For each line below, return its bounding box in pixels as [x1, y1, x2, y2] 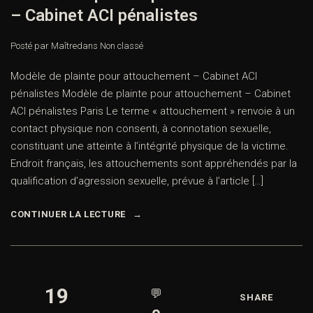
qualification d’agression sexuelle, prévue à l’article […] [10, 175, 263, 188]
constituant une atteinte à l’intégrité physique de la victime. [10, 140, 289, 153]
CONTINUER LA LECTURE [10, 209, 126, 220]
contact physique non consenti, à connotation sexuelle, [10, 122, 271, 136]
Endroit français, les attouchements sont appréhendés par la [10, 157, 297, 170]
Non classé [100, 41, 143, 52]
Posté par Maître [10, 41, 77, 52]
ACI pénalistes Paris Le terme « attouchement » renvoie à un [10, 105, 295, 118]
